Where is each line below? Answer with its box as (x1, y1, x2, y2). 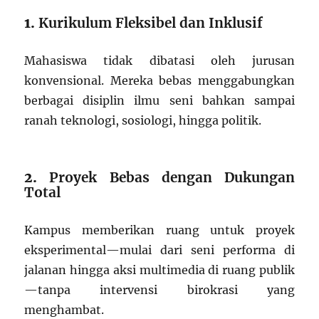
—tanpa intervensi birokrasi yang (24, 283, 295, 297)
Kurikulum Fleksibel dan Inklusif (38, 14, 263, 31)
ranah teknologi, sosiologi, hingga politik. (24, 113, 262, 127)
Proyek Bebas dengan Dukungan (49, 169, 295, 186)
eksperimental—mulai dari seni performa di (24, 243, 295, 257)
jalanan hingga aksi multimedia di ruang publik (24, 263, 295, 277)
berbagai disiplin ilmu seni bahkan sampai (24, 93, 295, 108)
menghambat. (24, 303, 105, 317)
